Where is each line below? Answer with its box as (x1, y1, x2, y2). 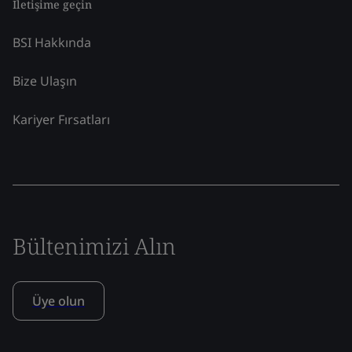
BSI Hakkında (13, 33, 91, 51)
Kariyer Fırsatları (13, 110, 110, 128)
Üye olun (32, 291, 85, 310)
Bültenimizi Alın (13, 230, 176, 261)
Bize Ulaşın (13, 71, 77, 90)
